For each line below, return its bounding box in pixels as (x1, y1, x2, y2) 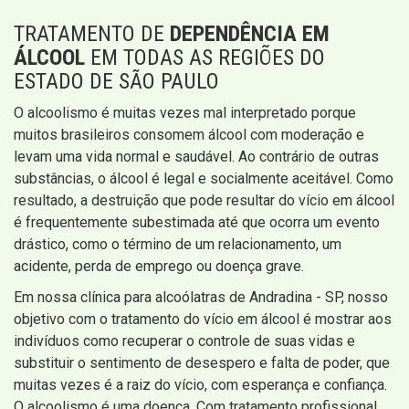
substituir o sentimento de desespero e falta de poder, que (14, 354, 390, 372)
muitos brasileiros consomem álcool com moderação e (14, 126, 364, 144)
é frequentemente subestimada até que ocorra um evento (14, 214, 380, 232)
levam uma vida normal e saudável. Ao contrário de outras (14, 148, 379, 166)
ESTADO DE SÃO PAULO (14, 68, 219, 95)
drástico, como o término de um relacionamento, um (14, 236, 341, 254)
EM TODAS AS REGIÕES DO (85, 45, 325, 71)
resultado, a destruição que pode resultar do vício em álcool (14, 192, 394, 210)
